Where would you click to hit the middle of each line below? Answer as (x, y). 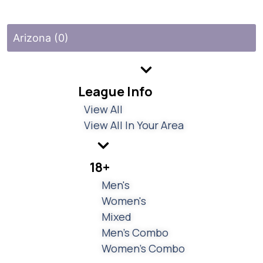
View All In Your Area (134, 125)
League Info (115, 91)
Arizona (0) (41, 38)
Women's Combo (143, 248)
